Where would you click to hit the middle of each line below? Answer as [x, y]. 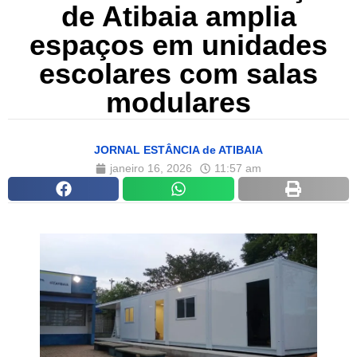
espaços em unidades [178, 45]
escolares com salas [178, 74]
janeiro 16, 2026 [151, 169]
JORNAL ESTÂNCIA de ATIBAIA [178, 150]
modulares [178, 103]
